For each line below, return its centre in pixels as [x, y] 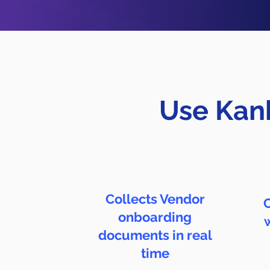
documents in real [155, 235]
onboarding [155, 217]
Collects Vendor [155, 199]
